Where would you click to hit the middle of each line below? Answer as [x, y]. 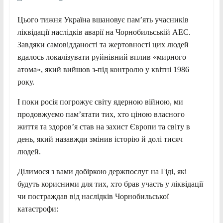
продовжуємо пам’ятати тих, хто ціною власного [101, 114]
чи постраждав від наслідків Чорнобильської [93, 197]
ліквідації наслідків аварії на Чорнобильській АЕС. [104, 32]
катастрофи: [38, 209]
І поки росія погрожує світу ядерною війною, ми [100, 102]
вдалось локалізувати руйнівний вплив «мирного [102, 57]
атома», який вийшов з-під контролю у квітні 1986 [103, 70]
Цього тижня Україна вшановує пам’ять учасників [103, 20]
